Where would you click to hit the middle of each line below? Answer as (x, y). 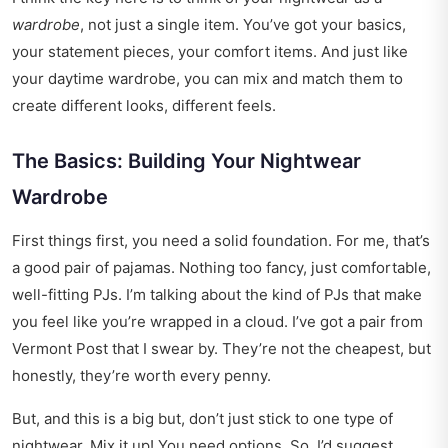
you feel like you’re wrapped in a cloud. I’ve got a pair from (217, 322)
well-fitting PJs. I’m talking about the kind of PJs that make (217, 295)
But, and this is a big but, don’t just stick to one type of (202, 419)
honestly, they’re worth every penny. (141, 376)
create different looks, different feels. (144, 106)
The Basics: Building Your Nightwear (186, 161)
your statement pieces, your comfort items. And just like (210, 52)
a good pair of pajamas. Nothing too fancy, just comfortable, (221, 268)
